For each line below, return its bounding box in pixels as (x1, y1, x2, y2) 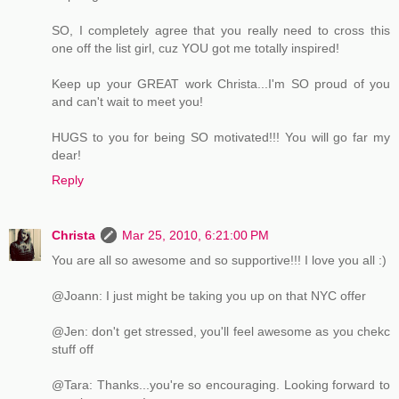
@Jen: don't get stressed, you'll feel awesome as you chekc (52, 323, 390, 338)
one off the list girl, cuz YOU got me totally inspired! (52, 40, 339, 55)
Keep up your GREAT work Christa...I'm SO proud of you (52, 76, 390, 91)
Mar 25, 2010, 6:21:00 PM (122, 227, 269, 242)
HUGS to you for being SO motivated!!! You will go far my (52, 129, 390, 144)
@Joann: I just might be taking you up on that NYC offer (52, 288, 366, 303)
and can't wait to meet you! (52, 94, 203, 109)
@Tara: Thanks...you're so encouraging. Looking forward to (52, 377, 390, 392)
